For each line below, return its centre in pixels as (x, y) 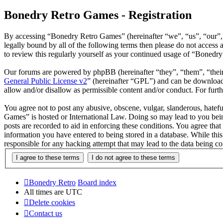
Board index (97, 182)
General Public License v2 (46, 81)
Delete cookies (52, 202)
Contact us (46, 213)
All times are (45, 192)
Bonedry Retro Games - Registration (98, 15)
